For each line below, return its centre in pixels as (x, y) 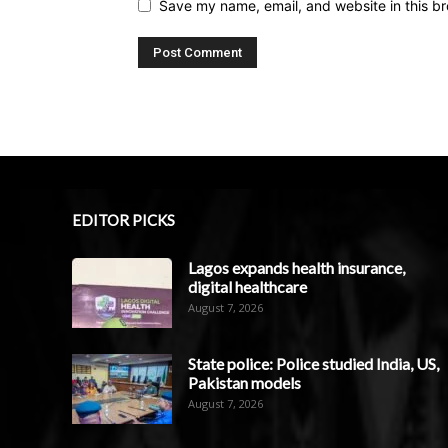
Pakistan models (244, 382)
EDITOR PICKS (123, 219)
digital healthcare (247, 286)
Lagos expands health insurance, (296, 267)
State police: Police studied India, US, (313, 363)
